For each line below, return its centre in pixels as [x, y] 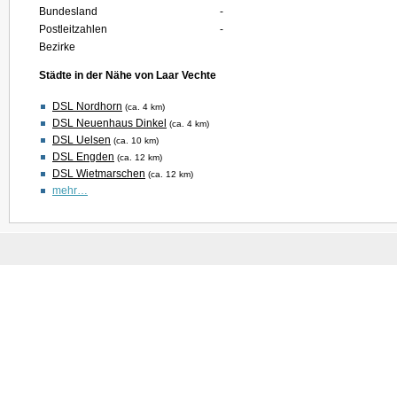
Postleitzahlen [73, 29]
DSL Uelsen [82, 140]
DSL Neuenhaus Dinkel [109, 123]
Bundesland [68, 12]
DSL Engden [83, 157]
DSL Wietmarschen [99, 174]
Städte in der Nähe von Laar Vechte [128, 75]
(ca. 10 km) [136, 140]
